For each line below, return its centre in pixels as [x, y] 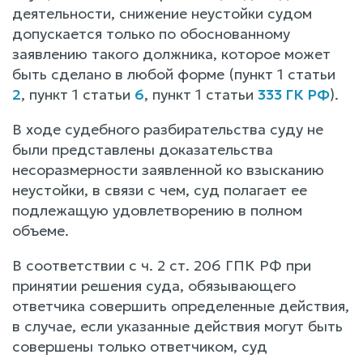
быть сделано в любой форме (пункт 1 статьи [174, 74]
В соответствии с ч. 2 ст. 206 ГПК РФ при [162, 265]
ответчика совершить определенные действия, [181, 305]
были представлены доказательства [143, 149]
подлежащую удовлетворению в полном [157, 210]
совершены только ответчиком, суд [140, 346]
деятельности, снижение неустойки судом [162, 13]
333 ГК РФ [294, 94]
